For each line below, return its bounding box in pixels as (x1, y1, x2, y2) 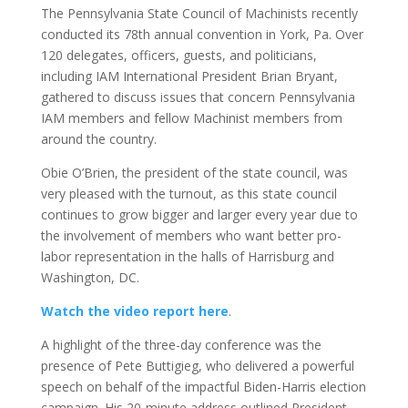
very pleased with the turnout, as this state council (40, 184, 337, 202)
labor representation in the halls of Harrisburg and (40, 247, 334, 265)
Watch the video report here (40, 301, 229, 320)
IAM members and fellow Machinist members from (40, 108, 342, 127)
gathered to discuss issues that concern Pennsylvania (40, 87, 355, 106)
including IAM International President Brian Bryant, (40, 66, 338, 85)
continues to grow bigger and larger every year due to (40, 205, 358, 223)
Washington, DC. (40, 268, 139, 286)
